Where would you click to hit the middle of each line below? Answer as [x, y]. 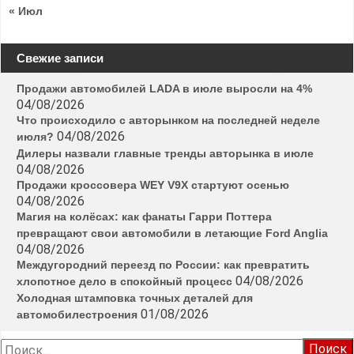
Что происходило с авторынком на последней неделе [168, 120]
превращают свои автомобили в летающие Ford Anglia [172, 233]
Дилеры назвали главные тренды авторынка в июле [165, 153]
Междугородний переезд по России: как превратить [163, 264]
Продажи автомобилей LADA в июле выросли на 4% [164, 88]
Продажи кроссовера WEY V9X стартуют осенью [153, 185]
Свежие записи [60, 58]
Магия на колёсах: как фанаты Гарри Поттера [144, 216]
